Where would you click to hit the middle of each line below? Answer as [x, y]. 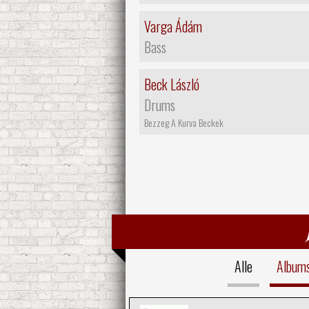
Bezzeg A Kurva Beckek [184, 122]
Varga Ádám [173, 26]
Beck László [172, 84]
